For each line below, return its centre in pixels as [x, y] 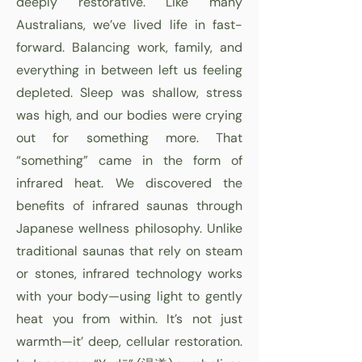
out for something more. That [129, 138]
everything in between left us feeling [129, 70]
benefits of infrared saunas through [129, 206]
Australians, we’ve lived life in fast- [129, 25]
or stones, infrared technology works [129, 274]
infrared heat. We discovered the [129, 183]
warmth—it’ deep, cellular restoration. [129, 342]
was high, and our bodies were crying [129, 116]
